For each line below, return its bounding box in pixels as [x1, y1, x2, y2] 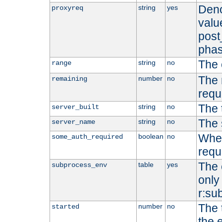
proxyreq [51, 4, 83, 12]
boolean [138, 132, 164, 141]
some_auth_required [51, 133, 123, 141]
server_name [51, 118, 95, 126]
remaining [51, 75, 87, 83]
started [51, 203, 79, 211]
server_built [51, 103, 99, 111]
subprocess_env [51, 161, 107, 169]
